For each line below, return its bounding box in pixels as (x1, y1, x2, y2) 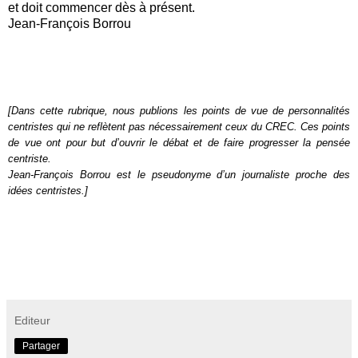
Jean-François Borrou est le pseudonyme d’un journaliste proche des (8, 168, 350, 181)
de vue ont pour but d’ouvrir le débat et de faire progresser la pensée (8, 136, 350, 149)
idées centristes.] (8, 184, 88, 197)
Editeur (14, 314, 50, 328)
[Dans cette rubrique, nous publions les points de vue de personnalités (8, 104, 350, 117)
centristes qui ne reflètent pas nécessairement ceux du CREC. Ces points (8, 120, 350, 133)
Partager (22, 340, 60, 352)
